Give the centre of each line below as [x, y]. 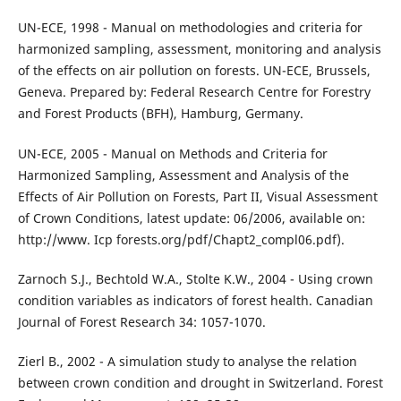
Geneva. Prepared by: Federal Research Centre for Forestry [194, 92]
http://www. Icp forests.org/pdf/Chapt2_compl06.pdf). [181, 239]
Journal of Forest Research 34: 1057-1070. [141, 321]
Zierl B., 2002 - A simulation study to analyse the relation [187, 361]
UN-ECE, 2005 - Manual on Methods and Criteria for [172, 153]
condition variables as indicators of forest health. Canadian [195, 300]
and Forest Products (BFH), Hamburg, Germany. [160, 114]
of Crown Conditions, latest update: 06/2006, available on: [191, 218]
